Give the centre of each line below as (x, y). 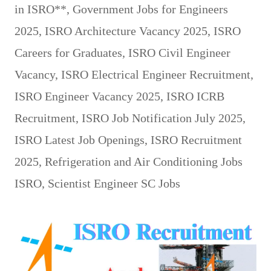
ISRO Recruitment (196, 139)
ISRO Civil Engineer (179, 52)
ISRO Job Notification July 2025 (162, 118)
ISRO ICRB (195, 96)
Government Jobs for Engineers (150, 9)
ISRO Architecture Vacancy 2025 (126, 31)
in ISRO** (41, 9)
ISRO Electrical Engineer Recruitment (156, 74)
